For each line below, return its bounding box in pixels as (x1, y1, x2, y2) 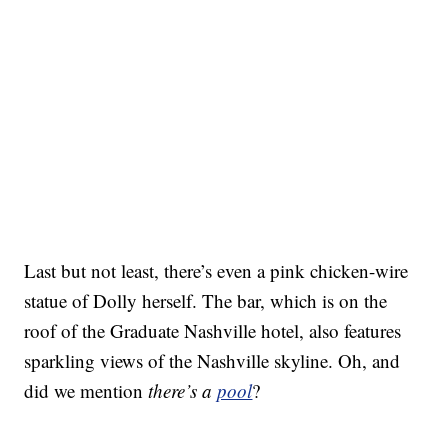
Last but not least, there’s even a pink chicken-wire (24, 258, 409, 284)
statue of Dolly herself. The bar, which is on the (24, 288, 388, 314)
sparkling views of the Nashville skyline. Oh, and (24, 348, 401, 374)
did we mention (24, 378, 149, 404)
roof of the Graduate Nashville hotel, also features (24, 318, 402, 344)
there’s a (148, 378, 218, 404)
